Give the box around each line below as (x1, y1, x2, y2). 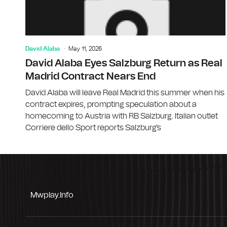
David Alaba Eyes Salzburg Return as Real (25, 58, 222, 68)
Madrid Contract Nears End (25, 71, 156, 82)
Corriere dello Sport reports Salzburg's (25, 123, 161, 132)
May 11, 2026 (68, 45, 102, 52)
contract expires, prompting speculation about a (25, 100, 197, 108)
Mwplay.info (30, 191, 73, 199)
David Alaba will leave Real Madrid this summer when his (25, 88, 224, 97)
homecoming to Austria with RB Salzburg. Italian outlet (25, 111, 218, 120)
